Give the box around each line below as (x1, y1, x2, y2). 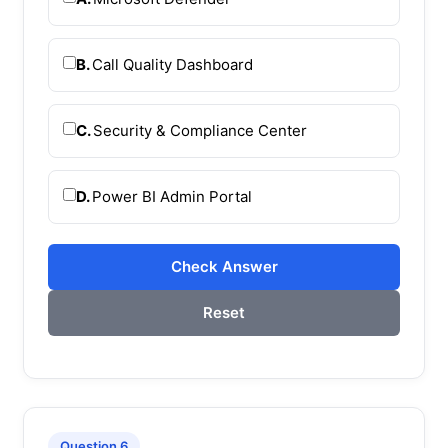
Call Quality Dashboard (92, 54, 253, 74)
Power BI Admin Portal (92, 186, 252, 206)
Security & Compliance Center (93, 120, 307, 140)
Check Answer (170, 256, 278, 276)
